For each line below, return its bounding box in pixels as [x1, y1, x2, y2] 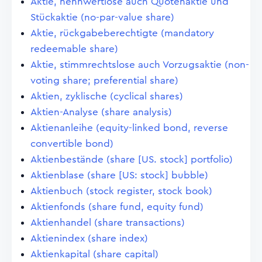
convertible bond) [30, 139, 113, 149]
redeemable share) [30, 44, 118, 54]
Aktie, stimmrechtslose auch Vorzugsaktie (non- [30, 60, 249, 70]
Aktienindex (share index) [30, 233, 148, 243]
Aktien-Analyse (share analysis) [30, 107, 172, 117]
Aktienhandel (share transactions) [30, 218, 185, 227]
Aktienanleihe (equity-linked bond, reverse [30, 123, 228, 133]
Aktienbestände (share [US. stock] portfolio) [30, 154, 233, 164]
